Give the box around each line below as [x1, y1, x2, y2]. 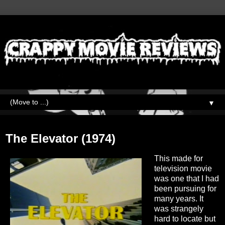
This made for [154, 154, 203, 163]
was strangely [154, 204, 203, 213]
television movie [154, 164, 212, 173]
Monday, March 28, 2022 [6, 120, 85, 129]
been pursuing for [154, 184, 216, 193]
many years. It [154, 194, 203, 203]
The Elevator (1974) [6, 131, 116, 145]
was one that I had [154, 174, 219, 183]
